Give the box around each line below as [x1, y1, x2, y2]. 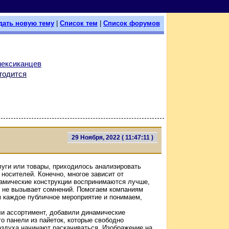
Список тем [60, 19, 98, 27]
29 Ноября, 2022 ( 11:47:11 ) [72, 133, 153, 141]
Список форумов [103, 19, 160, 27]
